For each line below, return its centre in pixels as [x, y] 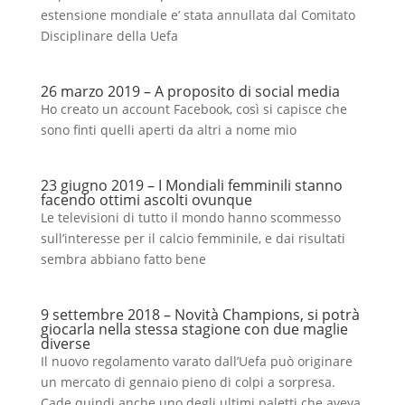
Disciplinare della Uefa [109, 36]
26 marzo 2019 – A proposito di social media [190, 91]
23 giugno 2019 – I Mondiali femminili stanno [191, 185]
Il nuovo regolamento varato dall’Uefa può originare [196, 361]
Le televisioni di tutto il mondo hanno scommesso [190, 217]
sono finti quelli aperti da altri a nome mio [168, 130]
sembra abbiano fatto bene [123, 259]
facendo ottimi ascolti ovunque [146, 200]
